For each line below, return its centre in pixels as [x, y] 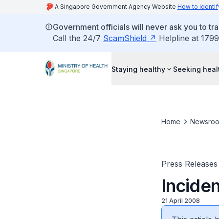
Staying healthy [138, 69]
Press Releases [189, 164]
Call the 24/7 [78, 38]
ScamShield [125, 38]
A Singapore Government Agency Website [116, 7]
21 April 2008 [180, 201]
